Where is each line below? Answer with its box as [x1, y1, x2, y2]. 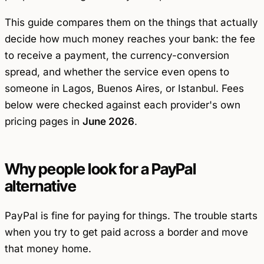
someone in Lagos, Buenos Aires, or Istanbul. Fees [5, 82, 244, 95]
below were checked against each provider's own [5, 99, 240, 111]
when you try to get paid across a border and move [5, 226, 248, 238]
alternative [5, 177, 77, 196]
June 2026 [82, 115, 134, 128]
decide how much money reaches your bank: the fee [5, 33, 255, 45]
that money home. [5, 242, 91, 255]
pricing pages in [5, 115, 82, 128]
